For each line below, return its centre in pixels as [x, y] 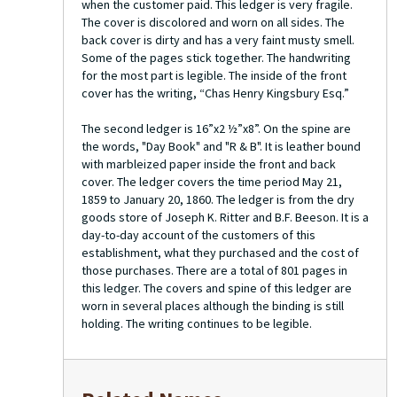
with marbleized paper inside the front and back [209, 164]
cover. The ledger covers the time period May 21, [212, 182]
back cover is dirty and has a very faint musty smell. [218, 40]
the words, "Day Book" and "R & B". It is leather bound [221, 146]
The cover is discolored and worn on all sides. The [213, 22]
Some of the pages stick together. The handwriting [216, 58]
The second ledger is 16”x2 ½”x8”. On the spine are [216, 128]
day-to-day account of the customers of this [198, 235]
